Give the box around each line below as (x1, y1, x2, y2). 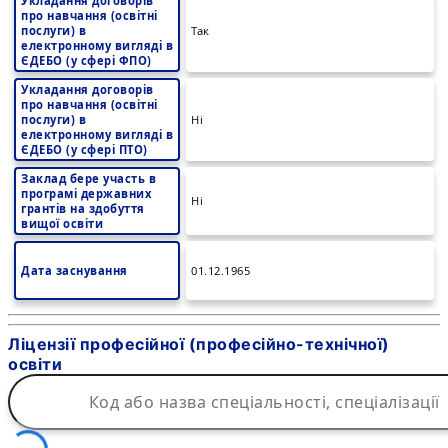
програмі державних (21, 186, 151, 201)
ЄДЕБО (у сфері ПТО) (21, 142, 148, 157)
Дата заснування (21, 263, 128, 278)
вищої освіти (21, 216, 103, 231)
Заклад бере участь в (21, 171, 156, 186)
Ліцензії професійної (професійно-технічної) (8, 334, 390, 354)
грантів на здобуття (21, 201, 145, 216)
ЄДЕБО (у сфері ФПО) (21, 53, 152, 68)
